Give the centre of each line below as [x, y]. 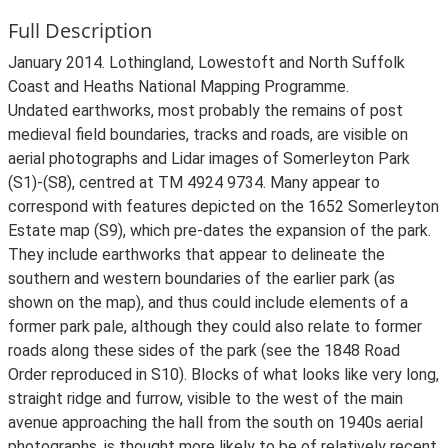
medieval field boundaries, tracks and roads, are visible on [208, 134]
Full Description [80, 30]
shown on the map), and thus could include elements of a [208, 302]
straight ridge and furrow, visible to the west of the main [205, 398]
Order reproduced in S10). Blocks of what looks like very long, [223, 374]
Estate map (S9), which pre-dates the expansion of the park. [219, 230]
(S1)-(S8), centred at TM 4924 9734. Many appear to [194, 182]
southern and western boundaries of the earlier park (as [201, 278]
